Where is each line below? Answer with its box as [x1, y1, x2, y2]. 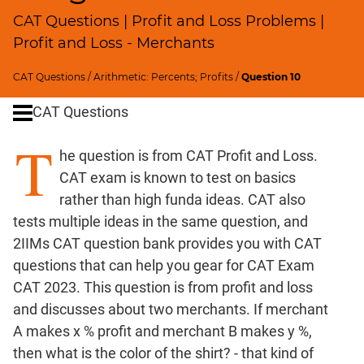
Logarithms [10, 100, 81, 115]
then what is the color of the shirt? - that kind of [13, 344, 314, 362]
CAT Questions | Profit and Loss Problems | [13, 12, 324, 31]
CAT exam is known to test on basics [59, 168, 296, 186]
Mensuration [10, 311, 88, 327]
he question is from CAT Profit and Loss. [59, 146, 318, 164]
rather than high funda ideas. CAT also [59, 190, 305, 208]
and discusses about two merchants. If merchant [13, 300, 328, 318]
